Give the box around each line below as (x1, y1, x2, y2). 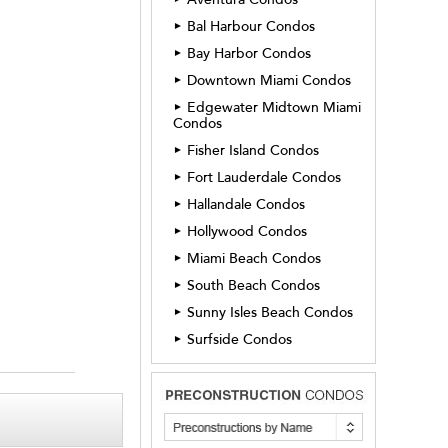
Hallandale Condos (187, 196, 305, 213)
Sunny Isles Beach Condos (187, 304, 353, 321)
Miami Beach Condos (187, 250, 321, 267)
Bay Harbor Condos (187, 45, 311, 62)
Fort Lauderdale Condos (187, 169, 341, 186)
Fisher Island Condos (187, 142, 319, 159)
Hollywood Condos (187, 223, 307, 240)
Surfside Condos (187, 331, 292, 348)
